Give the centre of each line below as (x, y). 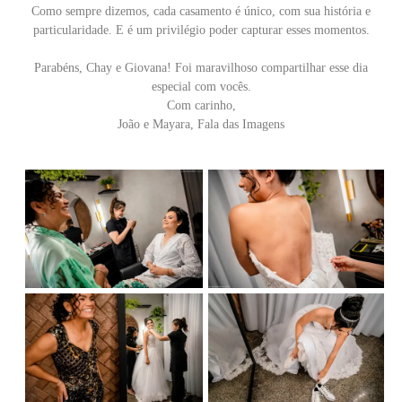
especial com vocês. (201, 86)
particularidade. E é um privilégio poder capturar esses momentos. (201, 30)
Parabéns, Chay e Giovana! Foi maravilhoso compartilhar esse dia (201, 67)
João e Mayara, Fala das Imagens (201, 124)
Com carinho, (201, 105)
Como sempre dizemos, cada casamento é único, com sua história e (201, 11)
